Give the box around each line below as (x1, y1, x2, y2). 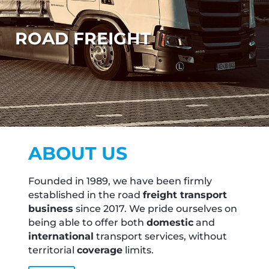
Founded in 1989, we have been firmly (28, 175, 213, 187)
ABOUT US (28, 142, 128, 165)
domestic (147, 217, 194, 228)
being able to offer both (28, 217, 147, 228)
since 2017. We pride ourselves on (73, 203, 238, 214)
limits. (122, 244, 154, 256)
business (28, 203, 74, 214)
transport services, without (94, 231, 228, 242)
